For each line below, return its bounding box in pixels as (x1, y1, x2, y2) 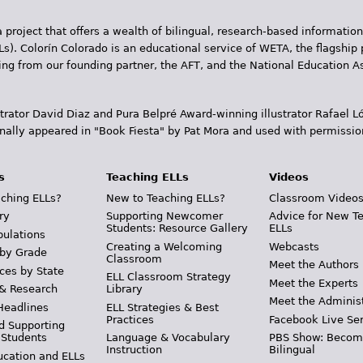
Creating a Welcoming (105, 240, 222, 253)
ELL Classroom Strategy (105, 271, 231, 284)
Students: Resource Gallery (105, 222, 248, 235)
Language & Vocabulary (105, 331, 230, 344)
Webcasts (269, 240, 320, 253)
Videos (269, 171, 310, 184)
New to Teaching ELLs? (105, 191, 225, 204)
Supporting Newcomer (105, 210, 223, 223)
